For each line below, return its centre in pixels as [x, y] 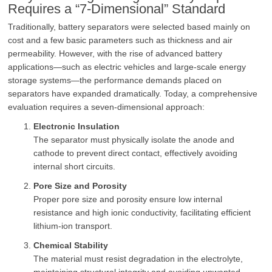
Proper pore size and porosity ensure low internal [128, 199]
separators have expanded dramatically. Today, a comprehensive [133, 94]
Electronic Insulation [77, 127]
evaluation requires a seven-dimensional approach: [107, 107]
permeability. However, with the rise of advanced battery [115, 54]
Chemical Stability [71, 246]
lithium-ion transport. [73, 226]
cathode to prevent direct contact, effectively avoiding [136, 153]
